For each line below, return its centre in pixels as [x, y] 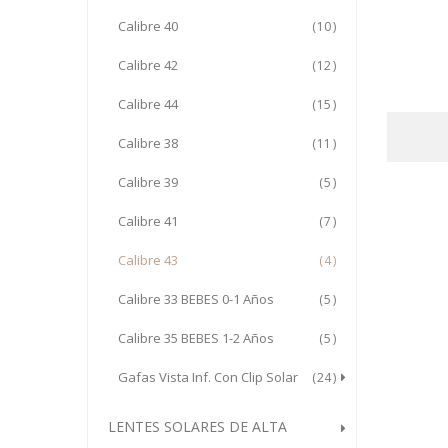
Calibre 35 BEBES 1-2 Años [196, 338]
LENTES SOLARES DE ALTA [197, 426]
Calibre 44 [148, 104]
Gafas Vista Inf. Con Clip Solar [208, 377]
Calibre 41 [148, 221]
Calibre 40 [148, 26]
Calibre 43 [148, 260]
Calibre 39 [148, 182]
